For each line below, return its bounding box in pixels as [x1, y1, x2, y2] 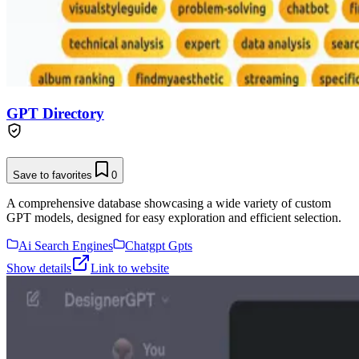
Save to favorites [13, 169, 92, 182]
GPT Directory [6, 104, 104, 122]
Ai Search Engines [18, 239, 113, 253]
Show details [6, 261, 71, 276]
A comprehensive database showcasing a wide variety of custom [6, 196, 331, 211]
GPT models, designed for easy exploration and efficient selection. [6, 211, 341, 225]
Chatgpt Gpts [125, 239, 192, 253]
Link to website [91, 261, 169, 276]
